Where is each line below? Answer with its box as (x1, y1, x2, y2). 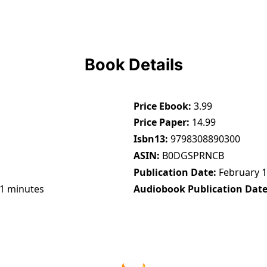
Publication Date (133, 165, 213, 179)
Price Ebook (133, 99, 188, 113)
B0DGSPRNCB (162, 149, 224, 163)
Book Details (84, 55, 183, 75)
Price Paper (133, 116, 187, 129)
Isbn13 (133, 132, 165, 146)
